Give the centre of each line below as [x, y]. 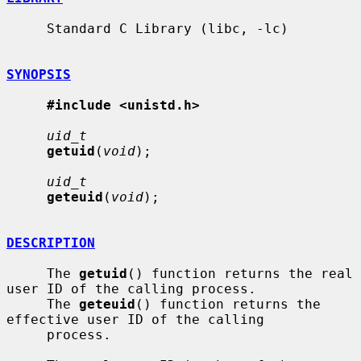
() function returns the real [240, 273]
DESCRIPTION [51, 243]
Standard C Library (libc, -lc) [27, 28]
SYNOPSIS [39, 74]
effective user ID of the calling [135, 319]
